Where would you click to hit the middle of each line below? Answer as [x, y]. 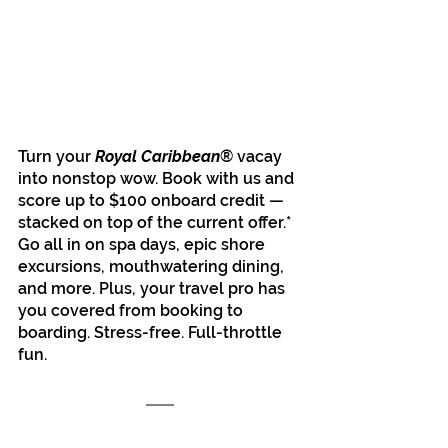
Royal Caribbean [157, 157]
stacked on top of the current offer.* [156, 223]
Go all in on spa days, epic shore [143, 245]
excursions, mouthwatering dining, [153, 267]
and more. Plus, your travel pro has [153, 289]
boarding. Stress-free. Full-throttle [152, 333]
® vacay [253, 157]
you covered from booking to [132, 311]
